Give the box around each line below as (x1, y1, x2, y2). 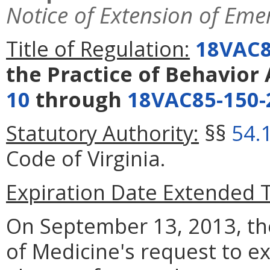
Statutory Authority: (6, 119, 199, 148)
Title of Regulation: (6, 34, 190, 63)
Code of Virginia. (6, 144, 166, 173)
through (30, 85, 127, 114)
